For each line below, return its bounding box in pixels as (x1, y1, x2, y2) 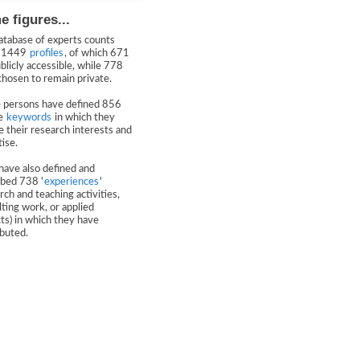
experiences (44, 177, 99, 187)
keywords (6, 112, 51, 123)
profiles (30, 48, 63, 59)
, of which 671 (64, 48, 129, 59)
